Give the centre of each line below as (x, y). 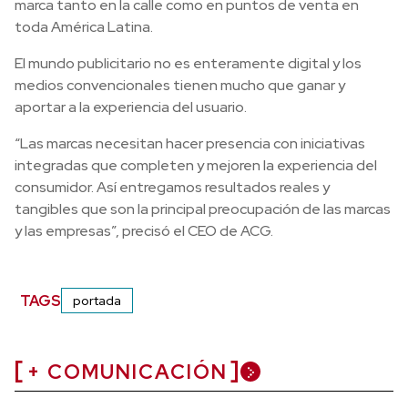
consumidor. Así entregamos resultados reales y (172, 187)
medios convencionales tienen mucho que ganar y (180, 85)
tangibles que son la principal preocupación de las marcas (203, 209)
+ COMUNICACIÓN (127, 372)
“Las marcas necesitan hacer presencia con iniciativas (190, 143)
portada (97, 301)
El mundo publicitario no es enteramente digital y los (188, 63)
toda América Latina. (84, 27)
